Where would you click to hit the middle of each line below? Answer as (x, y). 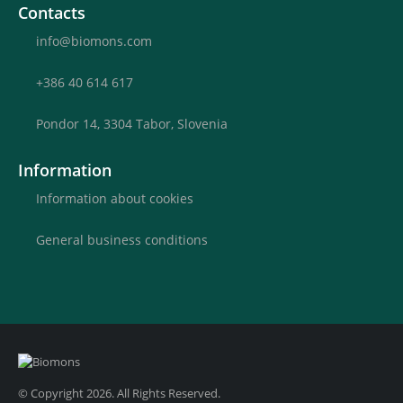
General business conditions (122, 239)
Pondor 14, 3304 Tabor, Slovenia (132, 123)
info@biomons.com (94, 40)
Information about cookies (115, 198)
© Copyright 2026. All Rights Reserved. (119, 393)
